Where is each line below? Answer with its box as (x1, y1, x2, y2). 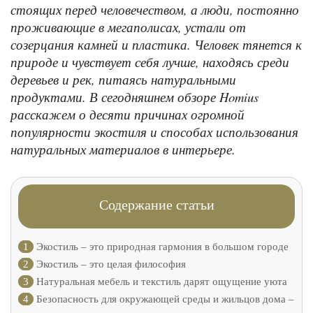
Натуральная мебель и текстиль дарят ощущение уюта (34, 276, 287, 288)
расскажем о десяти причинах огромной (10, 105, 245, 123)
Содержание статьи (99, 197, 214, 212)
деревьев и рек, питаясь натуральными (10, 71, 236, 88)
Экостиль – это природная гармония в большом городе (34, 241, 289, 253)
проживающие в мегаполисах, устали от (10, 18, 246, 36)
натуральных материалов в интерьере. (10, 140, 235, 158)
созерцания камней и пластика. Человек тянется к (10, 36, 302, 53)
